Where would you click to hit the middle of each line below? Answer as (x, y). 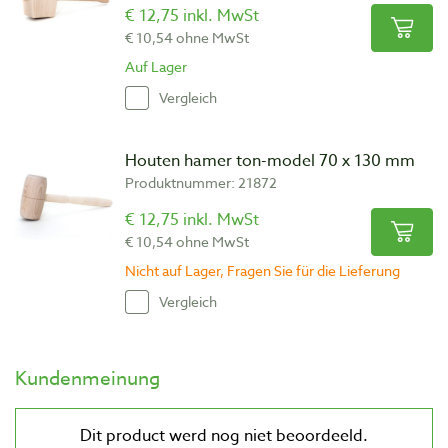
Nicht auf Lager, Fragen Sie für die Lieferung (262, 270)
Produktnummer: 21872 (201, 182)
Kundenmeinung (87, 377)
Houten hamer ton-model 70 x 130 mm (270, 160)
